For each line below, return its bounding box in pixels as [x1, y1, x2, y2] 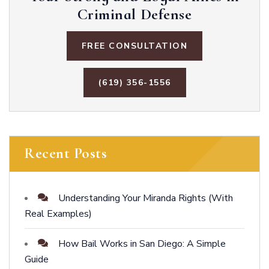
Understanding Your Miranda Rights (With [58, 192, 233, 205]
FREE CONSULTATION [81, 40, 188, 52]
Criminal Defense [77, 5, 192, 24]
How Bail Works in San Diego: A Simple [58, 237, 226, 251]
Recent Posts [24, 144, 107, 163]
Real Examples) [25, 207, 92, 221]
